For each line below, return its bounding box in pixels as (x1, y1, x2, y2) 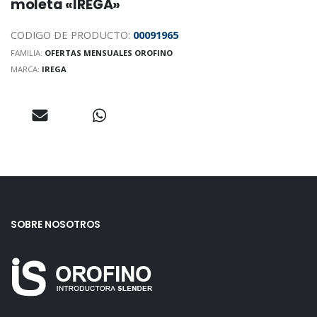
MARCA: (10, 63, 42, 74)
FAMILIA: (10, 47, 45, 58)
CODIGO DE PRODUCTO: (10, 27, 133, 42)
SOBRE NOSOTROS (10, 217, 100, 232)
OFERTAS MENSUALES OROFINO (44, 47, 173, 58)
